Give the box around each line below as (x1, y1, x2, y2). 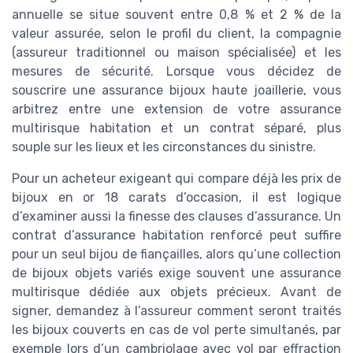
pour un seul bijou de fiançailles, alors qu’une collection (12, 246, 341, 262)
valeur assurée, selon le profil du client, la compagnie (12, 25, 341, 41)
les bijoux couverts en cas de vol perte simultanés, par (12, 321, 341, 337)
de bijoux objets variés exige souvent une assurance (12, 265, 341, 281)
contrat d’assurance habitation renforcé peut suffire (12, 227, 341, 243)
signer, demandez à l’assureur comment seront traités (12, 303, 341, 318)
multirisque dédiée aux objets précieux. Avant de (12, 284, 341, 299)
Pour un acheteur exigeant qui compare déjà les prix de (12, 170, 341, 186)
